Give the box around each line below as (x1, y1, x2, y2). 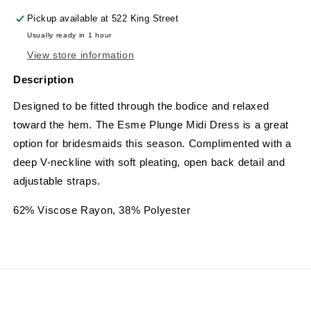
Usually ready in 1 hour (27, 31, 112, 40)
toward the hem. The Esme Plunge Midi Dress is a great (13, 119, 289, 131)
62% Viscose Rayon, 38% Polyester (13, 204, 191, 217)
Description (13, 74, 74, 86)
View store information (27, 49, 135, 61)
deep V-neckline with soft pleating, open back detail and (13, 156, 285, 169)
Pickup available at (27, 13, 112, 24)
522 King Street (112, 13, 179, 24)
